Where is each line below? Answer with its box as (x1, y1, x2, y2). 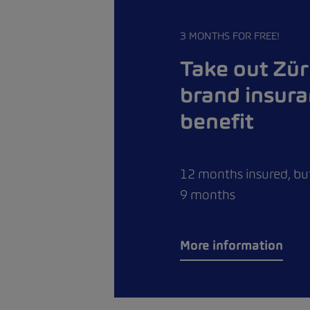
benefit (180, 108, 254, 134)
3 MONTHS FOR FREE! (180, 28, 280, 42)
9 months (180, 186, 235, 203)
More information (180, 237, 283, 253)
